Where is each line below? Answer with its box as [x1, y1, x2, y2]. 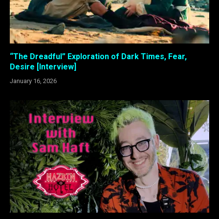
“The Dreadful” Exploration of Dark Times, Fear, [10, 52, 187, 62]
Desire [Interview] [10, 62, 76, 72]
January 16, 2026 [10, 77, 57, 85]
